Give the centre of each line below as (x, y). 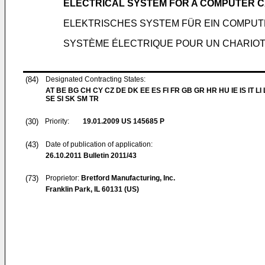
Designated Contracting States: (96, 79)
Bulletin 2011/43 (109, 156)
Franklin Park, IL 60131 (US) (92, 189)
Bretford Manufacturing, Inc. (128, 178)
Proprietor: (63, 178)
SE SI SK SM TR (72, 99)
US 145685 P (142, 121)
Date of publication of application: (99, 144)
